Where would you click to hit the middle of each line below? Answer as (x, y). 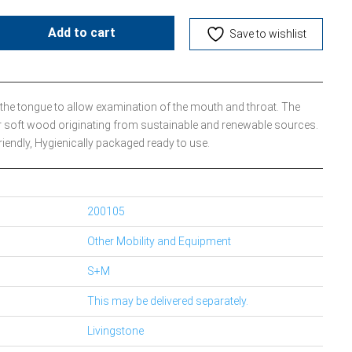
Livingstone (115, 330)
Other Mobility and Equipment (159, 241)
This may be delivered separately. (167, 301)
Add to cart (82, 33)
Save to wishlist (268, 34)
